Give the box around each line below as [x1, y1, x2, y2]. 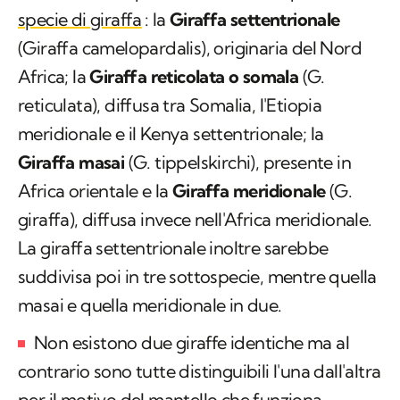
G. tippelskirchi [133, 151, 251, 174]
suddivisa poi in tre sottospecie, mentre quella [18, 265, 377, 288]
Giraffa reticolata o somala [89, 65, 299, 88]
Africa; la [18, 65, 90, 88]
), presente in [250, 151, 352, 174]
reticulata [18, 94, 93, 117]
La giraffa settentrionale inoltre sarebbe [18, 237, 329, 260]
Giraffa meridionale [171, 179, 326, 203]
